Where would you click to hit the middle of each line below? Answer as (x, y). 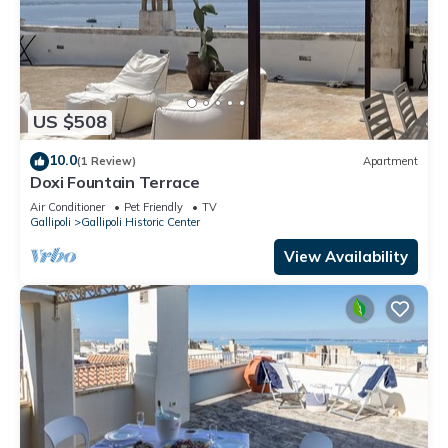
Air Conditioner (67, 206)
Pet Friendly (153, 206)
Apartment (390, 161)
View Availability (346, 256)
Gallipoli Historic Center (140, 221)
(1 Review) (106, 161)
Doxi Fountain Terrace (115, 181)
